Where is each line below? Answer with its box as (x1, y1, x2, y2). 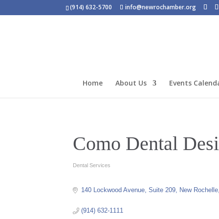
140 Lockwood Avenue (81, 186, 145, 194)
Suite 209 (148, 186, 175, 194)
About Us (115, 78, 147, 88)
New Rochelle (179, 186, 218, 194)
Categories (72, 165, 111, 174)
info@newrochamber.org (125, 3, 197, 11)
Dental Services (73, 162, 111, 168)
